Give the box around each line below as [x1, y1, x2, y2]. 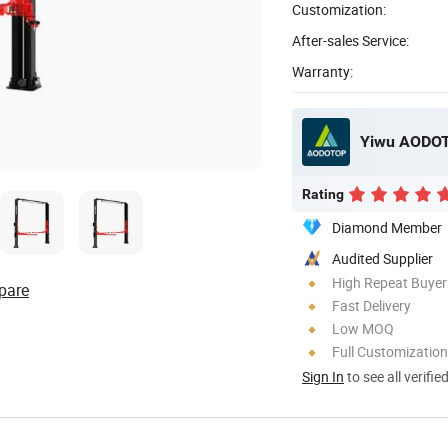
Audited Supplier [332, 248, 433, 268]
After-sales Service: [292, 30, 409, 50]
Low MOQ [332, 318, 394, 338]
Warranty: [292, 61, 353, 81]
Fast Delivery [332, 295, 411, 315]
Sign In [302, 366, 344, 386]
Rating [302, 185, 344, 202]
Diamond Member [332, 217, 442, 237]
